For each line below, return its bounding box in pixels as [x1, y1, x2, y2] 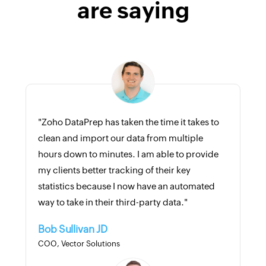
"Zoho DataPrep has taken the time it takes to [37, 116, 219, 127]
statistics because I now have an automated [37, 180, 215, 191]
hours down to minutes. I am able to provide [37, 148, 218, 159]
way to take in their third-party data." [37, 197, 188, 207]
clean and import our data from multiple [37, 132, 203, 143]
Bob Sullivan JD [37, 223, 107, 235]
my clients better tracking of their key [37, 164, 191, 175]
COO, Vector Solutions [37, 239, 120, 248]
